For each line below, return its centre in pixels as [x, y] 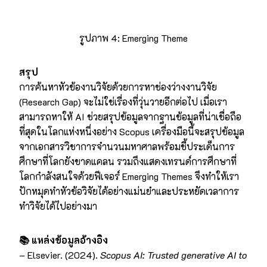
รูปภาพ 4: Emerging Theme [133, 38]
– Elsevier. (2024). [60, 255]
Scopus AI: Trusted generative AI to [173, 255]
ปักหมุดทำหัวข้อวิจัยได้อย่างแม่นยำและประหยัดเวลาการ [129, 191]
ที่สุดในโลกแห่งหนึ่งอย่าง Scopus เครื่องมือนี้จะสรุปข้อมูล [132, 132]
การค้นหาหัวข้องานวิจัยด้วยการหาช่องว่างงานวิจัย [118, 87]
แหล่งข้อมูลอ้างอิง [69, 240]
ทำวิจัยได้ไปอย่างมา [58, 206]
